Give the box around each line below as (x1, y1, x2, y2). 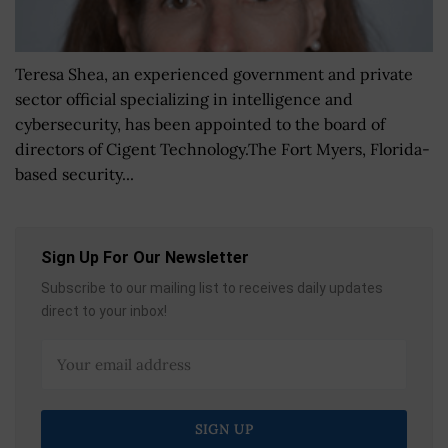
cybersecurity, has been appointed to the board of (15, 113, 385, 134)
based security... (15, 163, 134, 184)
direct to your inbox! (41, 302, 167, 319)
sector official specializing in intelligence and (15, 88, 353, 109)
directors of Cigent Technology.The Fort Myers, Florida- (15, 138, 430, 159)
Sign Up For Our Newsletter (41, 247, 249, 267)
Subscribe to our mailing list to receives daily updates (41, 279, 383, 296)
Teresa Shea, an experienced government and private (15, 63, 413, 84)
